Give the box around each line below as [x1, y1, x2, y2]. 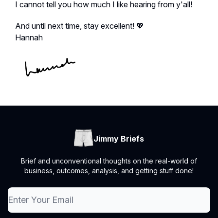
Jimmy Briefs [93, 134, 144, 144]
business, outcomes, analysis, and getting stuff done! [24, 166, 194, 175]
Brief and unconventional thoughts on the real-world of [21, 157, 197, 165]
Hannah [15, 32, 43, 42]
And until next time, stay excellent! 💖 [15, 20, 144, 31]
